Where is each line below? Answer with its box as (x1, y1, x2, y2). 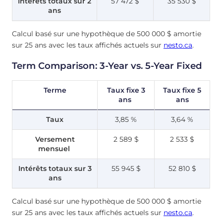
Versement (35, 134, 75, 144)
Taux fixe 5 (163, 85, 201, 95)
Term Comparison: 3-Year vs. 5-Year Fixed (12, 59, 202, 71)
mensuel (38, 144, 72, 153)
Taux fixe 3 (107, 85, 145, 95)
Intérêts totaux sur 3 (18, 164, 92, 173)
